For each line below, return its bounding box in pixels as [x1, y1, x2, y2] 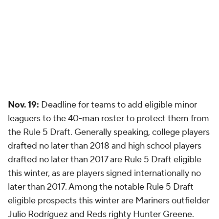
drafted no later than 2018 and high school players [8, 140, 201, 152]
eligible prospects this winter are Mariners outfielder [8, 195, 210, 206]
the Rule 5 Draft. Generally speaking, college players [8, 127, 210, 138]
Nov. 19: [8, 99, 39, 110]
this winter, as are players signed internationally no [8, 168, 201, 179]
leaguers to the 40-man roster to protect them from [8, 113, 209, 124]
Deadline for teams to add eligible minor [39, 99, 197, 110]
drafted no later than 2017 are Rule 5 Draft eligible [8, 154, 201, 165]
